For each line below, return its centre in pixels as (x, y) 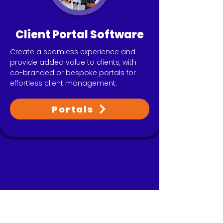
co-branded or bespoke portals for (73, 73)
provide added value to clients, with (73, 62)
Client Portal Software (80, 35)
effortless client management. (63, 83)
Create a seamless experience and (73, 52)
